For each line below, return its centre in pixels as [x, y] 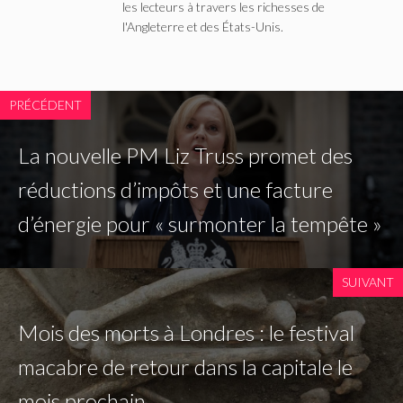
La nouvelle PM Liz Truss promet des [185, 156]
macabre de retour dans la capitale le [185, 367]
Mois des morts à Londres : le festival [186, 333]
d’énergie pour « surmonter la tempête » [200, 224]
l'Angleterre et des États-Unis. [203, 27]
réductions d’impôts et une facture [175, 190]
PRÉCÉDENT [45, 105]
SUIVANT [368, 282]
